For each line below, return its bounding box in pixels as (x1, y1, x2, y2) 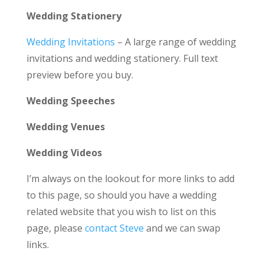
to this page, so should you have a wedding (26, 189, 217, 202)
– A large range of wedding (114, 35, 236, 48)
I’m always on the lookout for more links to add (26, 172, 235, 185)
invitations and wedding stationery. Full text (26, 52, 218, 65)
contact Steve (84, 222, 144, 235)
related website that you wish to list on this (26, 205, 216, 218)
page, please (26, 222, 85, 235)
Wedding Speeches (26, 94, 115, 107)
